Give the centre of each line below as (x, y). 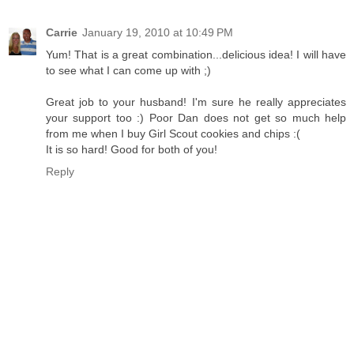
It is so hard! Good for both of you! (132, 149)
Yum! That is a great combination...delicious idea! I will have (196, 54)
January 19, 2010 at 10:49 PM (158, 32)
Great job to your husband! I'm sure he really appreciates (196, 102)
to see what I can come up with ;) (128, 70)
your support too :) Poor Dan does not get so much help (196, 117)
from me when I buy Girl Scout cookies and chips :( (173, 133)
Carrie (62, 32)
